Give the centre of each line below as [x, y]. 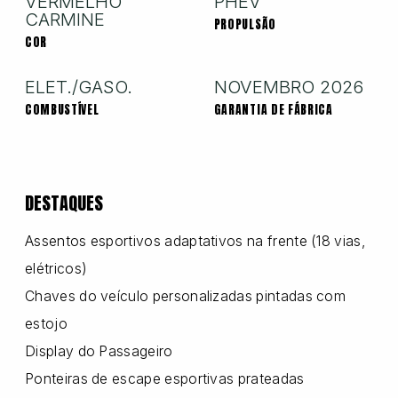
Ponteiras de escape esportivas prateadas [165, 378]
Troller [134, 326]
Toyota [137, 257]
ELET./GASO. [79, 86]
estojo [46, 323]
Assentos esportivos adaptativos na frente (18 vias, [195, 241]
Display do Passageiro [99, 351]
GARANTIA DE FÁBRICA [273, 109]
